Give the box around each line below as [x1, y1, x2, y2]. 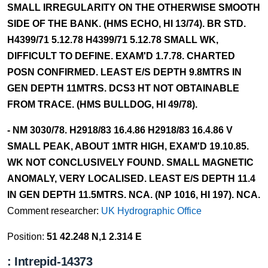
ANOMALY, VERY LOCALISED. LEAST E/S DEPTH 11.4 [7, 173, 255, 184]
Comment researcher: [7, 206, 101, 216]
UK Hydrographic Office [101, 206, 202, 216]
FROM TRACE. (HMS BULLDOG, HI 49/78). [7, 99, 197, 109]
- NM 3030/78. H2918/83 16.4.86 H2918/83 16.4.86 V [7, 125, 233, 135]
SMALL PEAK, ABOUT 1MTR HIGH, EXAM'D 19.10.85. [7, 141, 249, 151]
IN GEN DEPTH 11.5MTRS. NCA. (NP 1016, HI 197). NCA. [7, 190, 260, 200]
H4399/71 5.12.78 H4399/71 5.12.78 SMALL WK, [7, 35, 218, 45]
